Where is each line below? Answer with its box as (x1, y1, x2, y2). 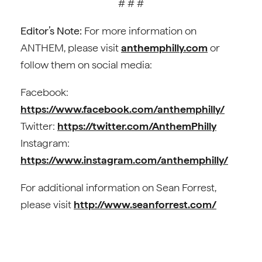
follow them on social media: (20, 58, 152, 71)
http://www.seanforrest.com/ (74, 198, 216, 211)
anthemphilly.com (121, 42, 208, 54)
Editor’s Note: (20, 25, 82, 37)
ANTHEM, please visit (20, 42, 121, 54)
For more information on (82, 25, 196, 37)
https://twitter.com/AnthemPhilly (57, 120, 216, 132)
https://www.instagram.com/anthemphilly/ (20, 154, 228, 166)
